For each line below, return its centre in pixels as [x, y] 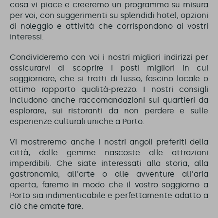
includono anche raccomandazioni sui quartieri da [109, 100]
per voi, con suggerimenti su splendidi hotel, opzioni [109, 15]
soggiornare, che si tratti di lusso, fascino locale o [109, 79]
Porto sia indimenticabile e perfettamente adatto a [109, 195]
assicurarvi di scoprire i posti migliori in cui [109, 68]
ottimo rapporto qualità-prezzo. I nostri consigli [109, 89]
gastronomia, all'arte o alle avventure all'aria [109, 174]
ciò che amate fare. [46, 206]
